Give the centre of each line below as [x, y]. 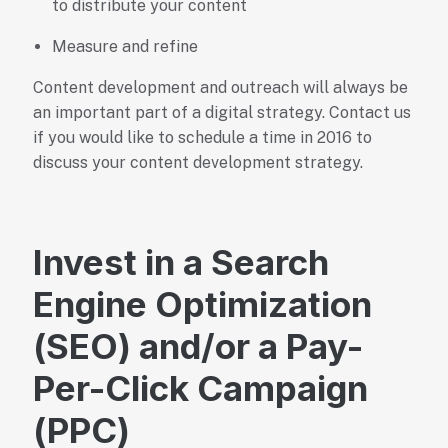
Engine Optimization [202, 303]
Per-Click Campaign [200, 387]
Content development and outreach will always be [220, 88]
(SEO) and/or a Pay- [197, 345]
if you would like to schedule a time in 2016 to [202, 138]
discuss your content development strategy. [197, 163]
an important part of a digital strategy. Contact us [221, 113]
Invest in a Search [180, 261]
